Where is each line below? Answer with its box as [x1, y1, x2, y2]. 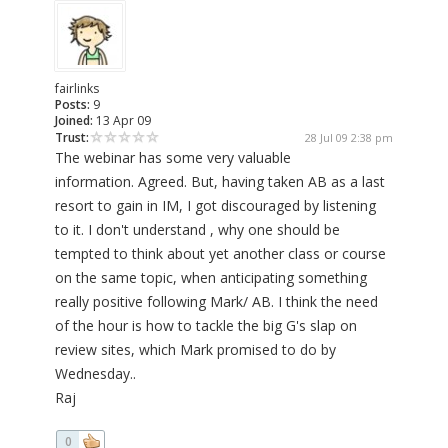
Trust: [55, 129, 89, 147]
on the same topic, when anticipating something [55, 268, 367, 288]
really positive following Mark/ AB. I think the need [55, 292, 378, 312]
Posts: [55, 96, 90, 114]
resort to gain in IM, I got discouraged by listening [55, 196, 376, 216]
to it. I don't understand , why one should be [55, 220, 340, 240]
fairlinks [55, 80, 99, 98]
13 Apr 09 [93, 112, 151, 130]
